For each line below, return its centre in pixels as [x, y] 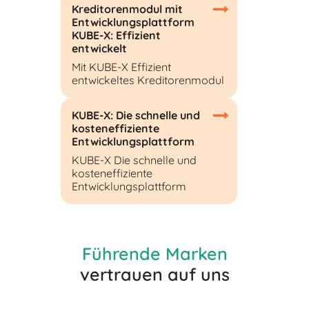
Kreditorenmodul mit [127, 9]
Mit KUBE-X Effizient [121, 67]
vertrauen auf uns [154, 274]
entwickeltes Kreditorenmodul [148, 80]
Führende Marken [154, 253]
